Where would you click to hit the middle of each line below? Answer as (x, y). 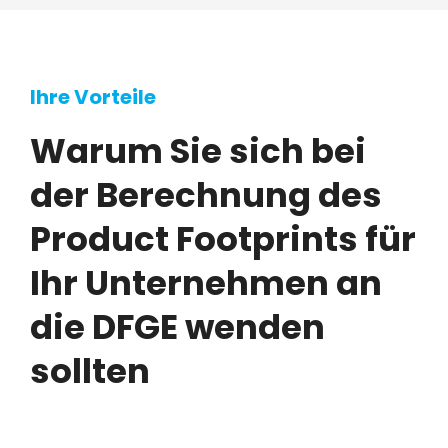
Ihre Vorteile (93, 97)
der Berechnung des (206, 195)
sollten (90, 371)
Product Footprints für (223, 239)
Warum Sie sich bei (198, 151)
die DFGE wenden (177, 327)
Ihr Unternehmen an (206, 283)
